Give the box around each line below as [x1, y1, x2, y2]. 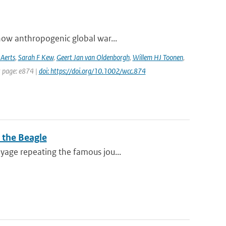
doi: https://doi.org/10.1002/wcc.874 [38, 66, 146, 76]
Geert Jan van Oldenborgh [56, 52, 130, 62]
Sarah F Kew [18, 52, 53, 62]
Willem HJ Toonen [132, 52, 183, 62]
